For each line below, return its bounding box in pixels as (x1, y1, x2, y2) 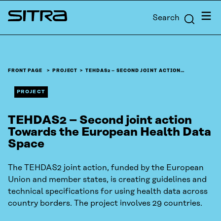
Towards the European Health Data (8, 126, 211, 139)
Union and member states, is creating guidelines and (8, 175, 207, 184)
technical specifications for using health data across (8, 187, 208, 196)
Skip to (2, 4, 30, 13)
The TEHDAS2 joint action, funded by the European (8, 163, 204, 173)
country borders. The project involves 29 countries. (8, 199, 202, 208)
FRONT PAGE (8, 68, 43, 74)
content (2, 16, 33, 25)
